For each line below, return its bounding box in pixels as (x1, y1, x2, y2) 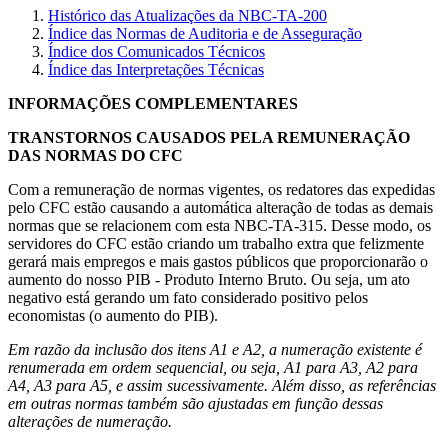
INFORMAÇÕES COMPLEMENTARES (8, 94, 298, 112)
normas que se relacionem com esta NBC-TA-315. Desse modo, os (8, 216, 431, 234)
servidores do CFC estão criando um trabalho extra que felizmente (8, 234, 424, 252)
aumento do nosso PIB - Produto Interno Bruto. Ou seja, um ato (8, 270, 410, 288)
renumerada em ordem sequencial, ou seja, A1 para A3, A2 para (8, 358, 418, 376)
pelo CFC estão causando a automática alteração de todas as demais (8, 198, 433, 216)
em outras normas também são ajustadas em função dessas (8, 394, 383, 412)
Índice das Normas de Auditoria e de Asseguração (48, 24, 362, 42)
